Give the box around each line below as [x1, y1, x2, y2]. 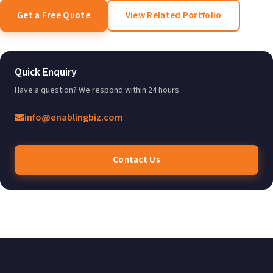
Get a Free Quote [17, 9, 90, 23]
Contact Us [112, 153, 161, 167]
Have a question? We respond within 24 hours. [15, 84, 181, 97]
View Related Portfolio [125, 9, 222, 23]
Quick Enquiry [15, 65, 77, 80]
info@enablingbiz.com [24, 111, 123, 125]
